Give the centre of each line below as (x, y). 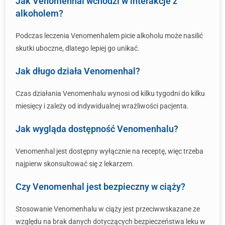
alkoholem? (39, 13)
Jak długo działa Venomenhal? (78, 71)
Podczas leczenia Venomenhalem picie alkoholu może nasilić (109, 36)
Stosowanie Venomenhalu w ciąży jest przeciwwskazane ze (108, 209)
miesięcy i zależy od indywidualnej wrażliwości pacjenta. (102, 106)
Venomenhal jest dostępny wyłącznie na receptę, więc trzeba (109, 151)
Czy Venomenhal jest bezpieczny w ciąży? (100, 187)
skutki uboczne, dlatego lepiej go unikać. (78, 48)
